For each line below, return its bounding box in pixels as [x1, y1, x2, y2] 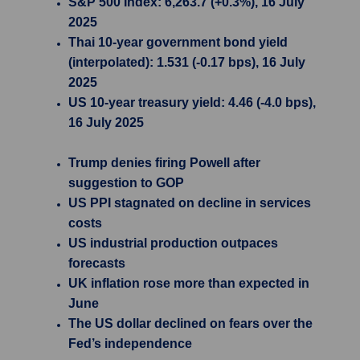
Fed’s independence [68, 337, 192, 350]
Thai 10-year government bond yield [68, 35, 288, 49]
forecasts [68, 256, 125, 270]
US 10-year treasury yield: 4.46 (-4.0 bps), [68, 96, 316, 109]
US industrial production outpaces [68, 236, 278, 250]
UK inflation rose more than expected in [68, 276, 309, 290]
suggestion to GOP [68, 176, 184, 190]
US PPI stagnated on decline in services [68, 196, 311, 210]
